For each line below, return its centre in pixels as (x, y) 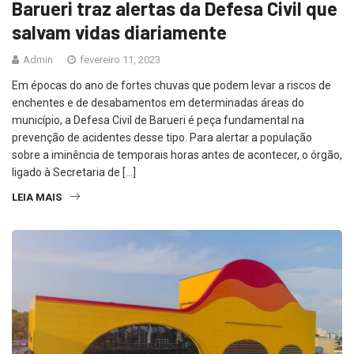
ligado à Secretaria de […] (74, 173)
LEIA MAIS (37, 198)
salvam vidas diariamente (119, 32)
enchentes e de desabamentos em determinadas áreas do (158, 103)
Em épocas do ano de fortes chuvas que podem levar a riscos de (171, 86)
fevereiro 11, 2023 (119, 60)
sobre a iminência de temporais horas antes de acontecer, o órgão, (177, 155)
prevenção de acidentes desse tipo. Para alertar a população (162, 138)
